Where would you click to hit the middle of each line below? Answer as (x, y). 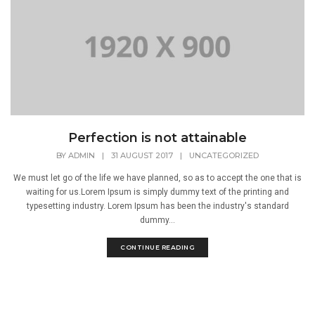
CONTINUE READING (157, 247)
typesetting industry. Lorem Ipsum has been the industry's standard (157, 206)
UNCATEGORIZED (224, 156)
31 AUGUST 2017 (142, 156)
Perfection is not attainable (157, 138)
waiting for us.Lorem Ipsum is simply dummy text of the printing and (157, 192)
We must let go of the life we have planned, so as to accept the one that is (157, 178)
